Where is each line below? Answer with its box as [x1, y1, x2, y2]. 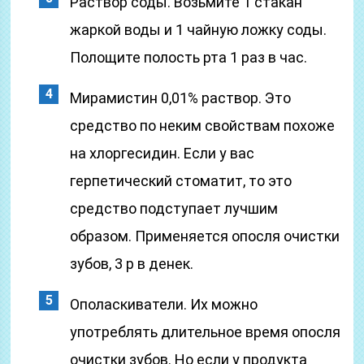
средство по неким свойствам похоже [70, 117, 336, 134]
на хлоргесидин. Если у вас [70, 145, 255, 162]
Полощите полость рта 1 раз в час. [70, 49, 308, 66]
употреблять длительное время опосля [70, 323, 341, 340]
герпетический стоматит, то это [70, 172, 292, 189]
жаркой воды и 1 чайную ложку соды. [70, 21, 327, 38]
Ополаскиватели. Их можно [70, 296, 258, 313]
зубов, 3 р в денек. [70, 255, 194, 272]
